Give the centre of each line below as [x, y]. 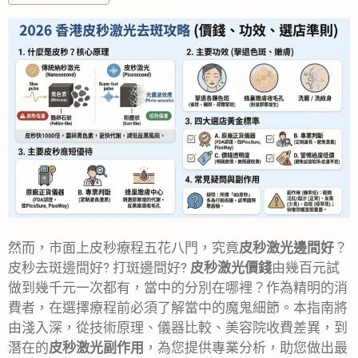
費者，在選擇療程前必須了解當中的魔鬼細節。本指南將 [178, 308]
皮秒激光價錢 [231, 268]
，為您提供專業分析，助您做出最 [246, 348]
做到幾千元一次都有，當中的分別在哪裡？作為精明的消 [178, 288]
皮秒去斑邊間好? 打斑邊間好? [99, 268]
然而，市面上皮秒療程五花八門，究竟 [123, 248]
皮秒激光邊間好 [286, 248]
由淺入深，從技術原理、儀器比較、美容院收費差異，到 [178, 328]
